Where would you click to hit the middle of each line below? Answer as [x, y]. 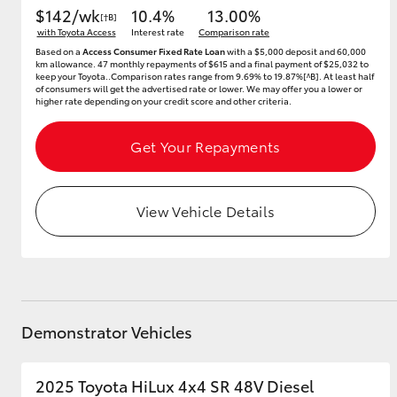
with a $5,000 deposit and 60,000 [296, 51]
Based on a [59, 51]
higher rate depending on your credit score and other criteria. [163, 101]
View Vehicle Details [206, 210]
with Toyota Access [76, 31]
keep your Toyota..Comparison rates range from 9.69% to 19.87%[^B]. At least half [205, 76]
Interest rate [158, 31]
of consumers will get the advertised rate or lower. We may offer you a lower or [199, 88]
